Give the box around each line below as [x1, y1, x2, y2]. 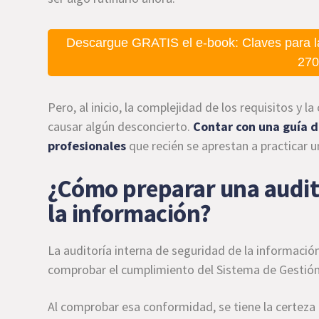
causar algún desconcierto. [48, 118, 194, 135]
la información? [48, 198, 211, 229]
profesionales [48, 137, 127, 154]
